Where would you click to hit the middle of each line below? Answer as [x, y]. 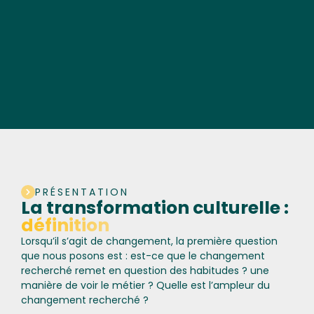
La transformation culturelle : [155, 207]
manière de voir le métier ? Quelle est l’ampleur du [145, 285]
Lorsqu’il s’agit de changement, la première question [149, 241]
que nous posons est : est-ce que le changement [143, 255]
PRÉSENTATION [82, 192]
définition [65, 225]
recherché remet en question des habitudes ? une [145, 270]
